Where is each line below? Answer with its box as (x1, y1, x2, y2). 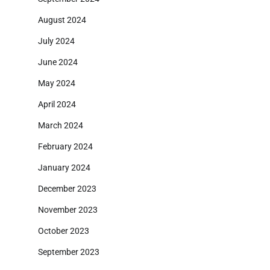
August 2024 (38, 15, 86, 25)
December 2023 (38, 184, 96, 194)
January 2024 (38, 163, 90, 173)
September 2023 (38, 247, 99, 257)
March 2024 (38, 121, 83, 131)
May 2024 (38, 78, 75, 89)
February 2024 (38, 142, 93, 152)
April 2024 (38, 99, 76, 110)
